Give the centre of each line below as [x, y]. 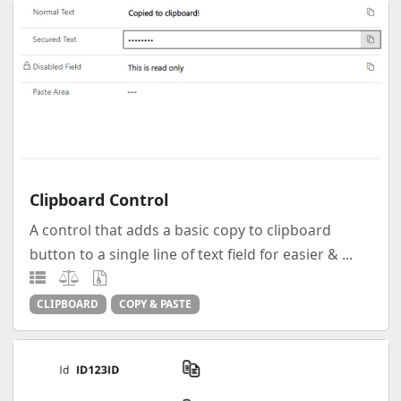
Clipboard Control [98, 200]
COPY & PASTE [155, 304]
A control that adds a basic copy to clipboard [180, 230]
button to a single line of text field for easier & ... [191, 255]
